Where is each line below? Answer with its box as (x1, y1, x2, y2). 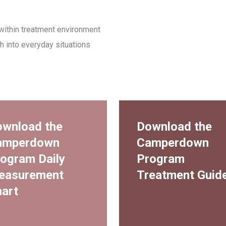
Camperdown (137, 135, 209, 150)
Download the (137, 119, 212, 134)
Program (137, 151, 185, 166)
